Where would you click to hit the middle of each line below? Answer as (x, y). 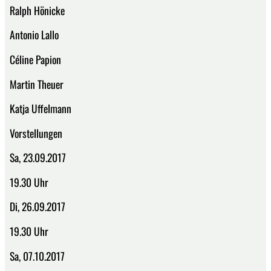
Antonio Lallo (34, 35)
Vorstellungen (36, 133)
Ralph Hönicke (37, 10)
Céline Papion (35, 59)
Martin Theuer (37, 84)
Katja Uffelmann (41, 109)
